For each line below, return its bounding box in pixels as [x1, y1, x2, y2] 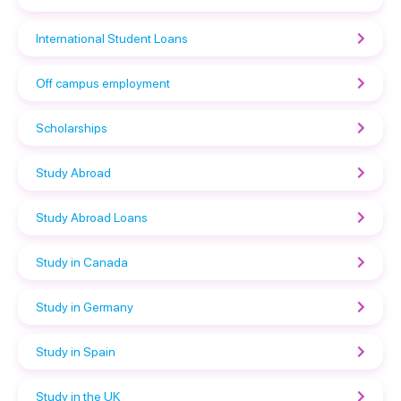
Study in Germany [36, 299, 133, 314]
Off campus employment [36, 75, 170, 90]
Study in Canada [36, 254, 128, 269]
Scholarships [36, 120, 107, 135]
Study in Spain [36, 344, 115, 359]
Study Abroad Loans [36, 209, 148, 225]
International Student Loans [36, 30, 188, 46]
